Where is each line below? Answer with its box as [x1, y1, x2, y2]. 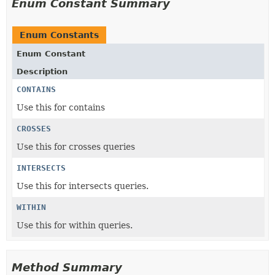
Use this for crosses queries [17, 142, 135, 152]
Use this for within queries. [17, 220, 133, 230]
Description [17, 67, 68, 76]
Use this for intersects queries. [17, 181, 149, 191]
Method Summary [12, 261, 122, 274]
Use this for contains [17, 103, 105, 112]
